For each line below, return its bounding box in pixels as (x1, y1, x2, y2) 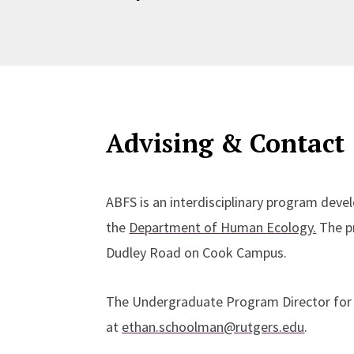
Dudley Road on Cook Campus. (106, 243, 288, 262)
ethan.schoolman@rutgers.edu (122, 318, 305, 336)
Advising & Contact (106, 126, 345, 160)
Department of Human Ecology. (129, 218, 317, 236)
